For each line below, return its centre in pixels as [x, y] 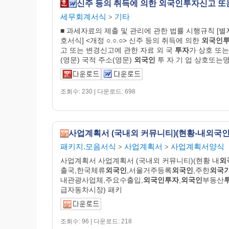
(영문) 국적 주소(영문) [97, 60]
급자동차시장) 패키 [91, 189]
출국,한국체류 [83, 170]
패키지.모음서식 [88, 146]
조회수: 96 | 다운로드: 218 [96, 221]
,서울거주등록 [149, 170]
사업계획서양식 [198, 146]
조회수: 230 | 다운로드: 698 [98, 91]
